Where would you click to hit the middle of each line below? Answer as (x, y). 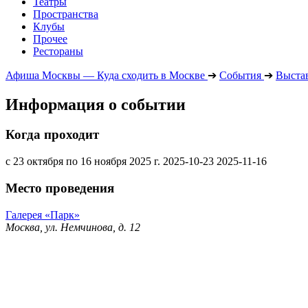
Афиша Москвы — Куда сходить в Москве (105, 75)
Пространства (66, 14)
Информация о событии (96, 104)
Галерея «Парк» (43, 214)
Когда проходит (52, 135)
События (240, 75)
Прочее (50, 38)
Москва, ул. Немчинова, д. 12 (73, 227)
